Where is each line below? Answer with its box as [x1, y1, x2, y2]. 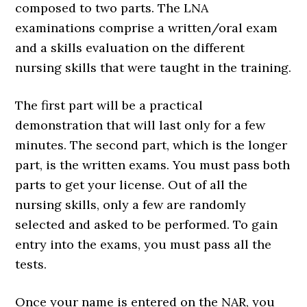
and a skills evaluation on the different [15, 40, 245, 56]
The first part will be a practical [15, 97, 204, 113]
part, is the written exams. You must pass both [15, 157, 291, 173]
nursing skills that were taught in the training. [15, 60, 292, 75]
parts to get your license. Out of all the [15, 177, 248, 193]
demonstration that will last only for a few [15, 117, 266, 133]
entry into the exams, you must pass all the [15, 236, 272, 252]
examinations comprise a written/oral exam [15, 20, 278, 36]
